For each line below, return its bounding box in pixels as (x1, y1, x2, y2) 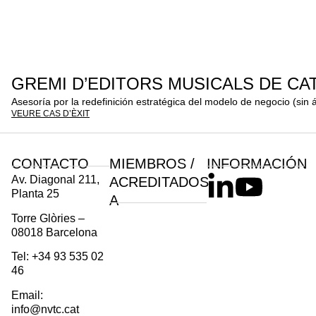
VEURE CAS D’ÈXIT (11, 108, 90, 119)
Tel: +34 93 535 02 (11, 250, 104, 263)
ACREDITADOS (109, 174, 209, 190)
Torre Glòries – (11, 212, 85, 224)
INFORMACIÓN (207, 156, 308, 172)
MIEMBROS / (109, 156, 195, 172)
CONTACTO (11, 156, 89, 172)
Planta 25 (11, 188, 59, 200)
